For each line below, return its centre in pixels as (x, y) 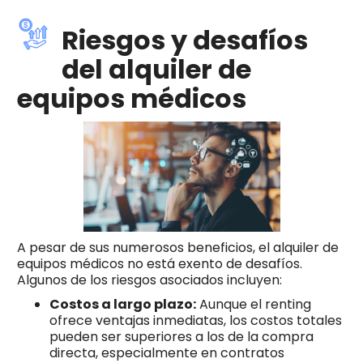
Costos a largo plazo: (122, 304)
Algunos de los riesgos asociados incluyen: (149, 280)
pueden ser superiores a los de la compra (181, 336)
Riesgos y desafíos (184, 40)
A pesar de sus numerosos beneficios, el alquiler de (177, 247)
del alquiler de (156, 69)
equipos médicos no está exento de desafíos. (159, 263)
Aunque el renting (253, 304)
